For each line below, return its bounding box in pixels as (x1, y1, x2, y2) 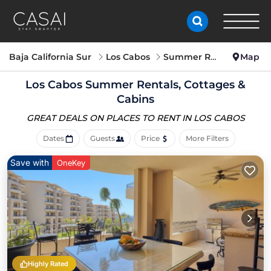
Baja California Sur (9, 51, 91, 62)
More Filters (185, 134, 229, 143)
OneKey (57, 158, 85, 168)
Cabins (117, 93, 154, 106)
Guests (90, 134, 115, 143)
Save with (10, 157, 49, 168)
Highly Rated (28, 260, 68, 268)
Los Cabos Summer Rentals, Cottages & (25, 78, 246, 91)
